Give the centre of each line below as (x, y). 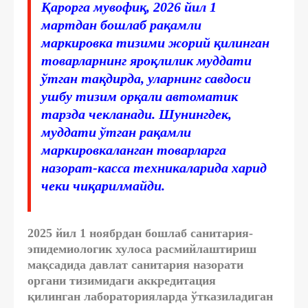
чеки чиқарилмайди (101, 185)
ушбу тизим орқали (103, 96)
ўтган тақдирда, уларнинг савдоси (146, 78)
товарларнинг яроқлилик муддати (146, 60)
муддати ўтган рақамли (116, 132)
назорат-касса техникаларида (136, 167)
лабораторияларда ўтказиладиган (178, 296)
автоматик (202, 96)
